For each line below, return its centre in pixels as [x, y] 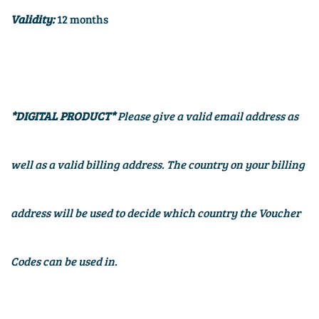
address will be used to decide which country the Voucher [156, 213]
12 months [83, 19]
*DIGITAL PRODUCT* [64, 116]
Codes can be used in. [64, 261]
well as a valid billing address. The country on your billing [158, 164]
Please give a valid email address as [208, 116]
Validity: [34, 19]
